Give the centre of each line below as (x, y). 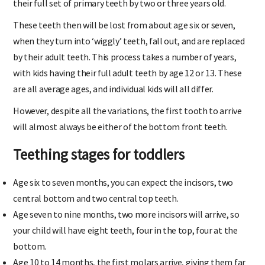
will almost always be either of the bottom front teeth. (120, 135)
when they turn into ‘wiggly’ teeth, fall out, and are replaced (129, 49)
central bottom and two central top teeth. (96, 207)
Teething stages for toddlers (99, 163)
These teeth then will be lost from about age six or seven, (124, 33)
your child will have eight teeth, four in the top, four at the (125, 239)
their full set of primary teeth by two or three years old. (119, 12)
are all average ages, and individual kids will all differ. (113, 97)
